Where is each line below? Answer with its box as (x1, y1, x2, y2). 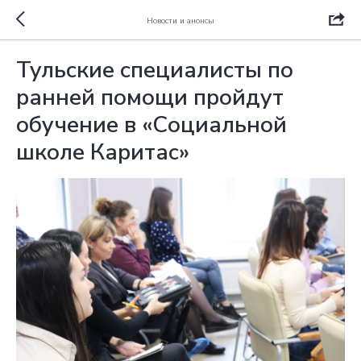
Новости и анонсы (147, 15, 214, 27)
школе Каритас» (16, 137, 189, 168)
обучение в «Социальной (16, 110, 287, 140)
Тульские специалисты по (16, 55, 293, 85)
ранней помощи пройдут (16, 82, 284, 113)
